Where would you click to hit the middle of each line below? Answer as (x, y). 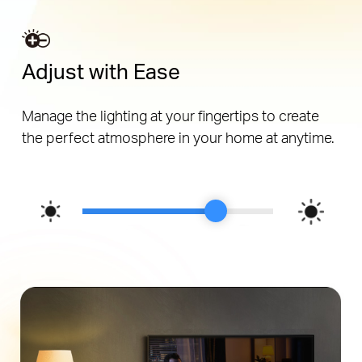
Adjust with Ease (101, 71)
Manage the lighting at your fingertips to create (170, 115)
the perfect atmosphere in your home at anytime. (178, 137)
